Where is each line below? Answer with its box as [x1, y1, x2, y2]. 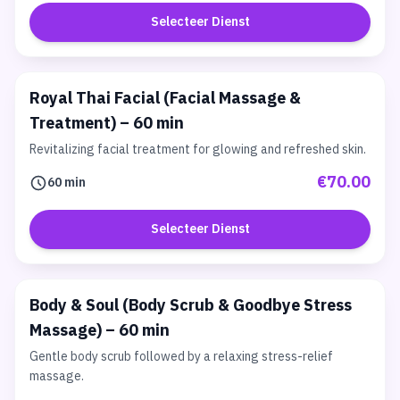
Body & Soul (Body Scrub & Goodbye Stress [29, 293, 352, 320]
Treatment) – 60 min [29, 111, 184, 137]
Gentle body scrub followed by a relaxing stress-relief [29, 346, 333, 367]
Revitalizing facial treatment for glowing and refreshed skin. [29, 139, 366, 160]
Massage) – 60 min [29, 318, 170, 345]
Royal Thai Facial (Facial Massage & [29, 86, 301, 112]
